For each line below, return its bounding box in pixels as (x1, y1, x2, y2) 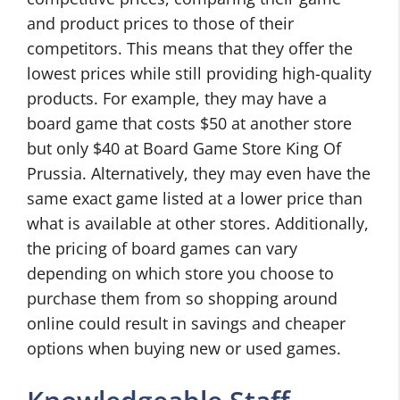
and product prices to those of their (27, 12, 294, 34)
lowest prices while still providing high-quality (27, 62, 371, 84)
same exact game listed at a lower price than (27, 187, 362, 209)
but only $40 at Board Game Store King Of (27, 137, 341, 159)
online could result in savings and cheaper (27, 312, 346, 334)
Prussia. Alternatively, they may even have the (27, 162, 371, 184)
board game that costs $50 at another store (27, 112, 352, 134)
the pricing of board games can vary (27, 237, 297, 259)
